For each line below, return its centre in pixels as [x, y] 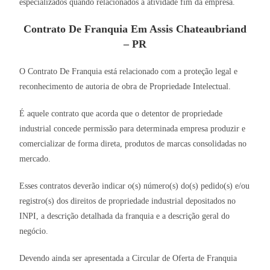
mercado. [35, 159]
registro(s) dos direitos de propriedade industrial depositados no [128, 201]
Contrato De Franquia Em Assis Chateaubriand [135, 29]
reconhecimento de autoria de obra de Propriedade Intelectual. [125, 87]
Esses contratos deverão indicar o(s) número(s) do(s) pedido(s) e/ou [135, 186]
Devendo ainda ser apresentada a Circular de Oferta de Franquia [128, 259]
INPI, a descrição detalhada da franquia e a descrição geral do [125, 216]
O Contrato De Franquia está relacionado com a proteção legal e [129, 72]
